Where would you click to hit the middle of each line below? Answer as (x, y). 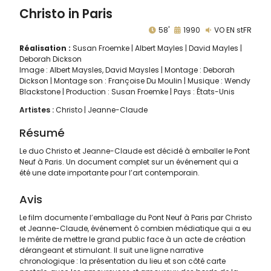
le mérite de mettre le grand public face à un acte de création (132, 240)
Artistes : (38, 110)
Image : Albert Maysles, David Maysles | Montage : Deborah (127, 70)
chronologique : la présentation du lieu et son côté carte (122, 261)
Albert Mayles (159, 48)
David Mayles (214, 48)
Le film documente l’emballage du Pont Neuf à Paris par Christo (135, 218)
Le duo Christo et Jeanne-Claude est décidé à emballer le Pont (135, 151)
